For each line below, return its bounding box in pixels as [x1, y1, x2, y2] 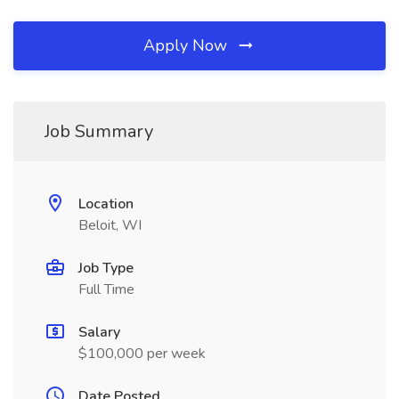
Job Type [78, 258, 134, 278]
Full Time [78, 280, 134, 299]
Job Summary [45, 119, 153, 143]
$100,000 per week [78, 344, 206, 363]
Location [78, 194, 134, 214]
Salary [78, 322, 120, 342]
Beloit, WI [78, 216, 142, 235]
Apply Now [143, 35, 232, 56]
